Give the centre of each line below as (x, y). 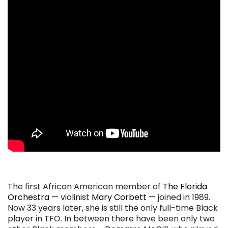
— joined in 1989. (178, 197)
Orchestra (28, 197)
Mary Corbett (119, 197)
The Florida (185, 187)
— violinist (70, 197)
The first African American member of (85, 187)
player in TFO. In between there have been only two (111, 219)
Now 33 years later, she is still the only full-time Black (113, 208)
